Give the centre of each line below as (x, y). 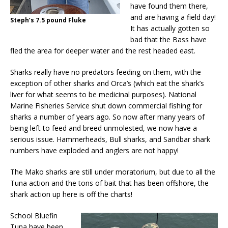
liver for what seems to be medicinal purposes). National (103, 95)
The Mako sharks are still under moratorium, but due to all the (113, 172)
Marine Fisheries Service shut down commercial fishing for (106, 106)
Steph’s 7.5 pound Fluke (48, 20)
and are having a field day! (173, 17)
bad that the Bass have (168, 40)
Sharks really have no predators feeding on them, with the (106, 72)
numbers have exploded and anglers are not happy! (94, 151)
